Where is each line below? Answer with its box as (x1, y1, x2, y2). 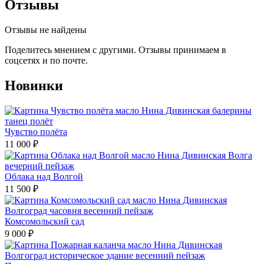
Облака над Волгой (5, 171, 83, 182)
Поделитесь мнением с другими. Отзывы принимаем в (5, 45, 226, 55)
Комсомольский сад (5, 216, 84, 227)
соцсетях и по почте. (5, 55, 88, 66)
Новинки (5, 78, 63, 94)
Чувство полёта (5, 127, 67, 137)
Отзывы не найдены (5, 25, 87, 35)
